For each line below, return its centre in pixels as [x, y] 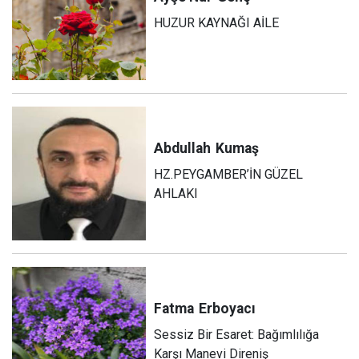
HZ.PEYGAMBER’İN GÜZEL [229, 174]
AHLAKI [176, 193]
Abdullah [183, 148]
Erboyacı [228, 308]
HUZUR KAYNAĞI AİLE [217, 23]
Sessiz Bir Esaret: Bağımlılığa [237, 334]
